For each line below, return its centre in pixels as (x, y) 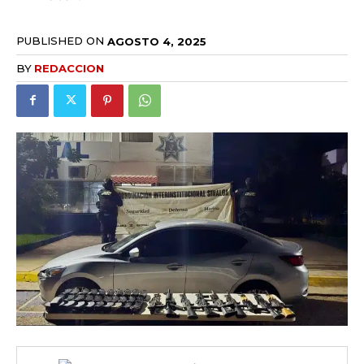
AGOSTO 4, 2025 (157, 41)
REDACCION (69, 68)
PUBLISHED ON (60, 41)
